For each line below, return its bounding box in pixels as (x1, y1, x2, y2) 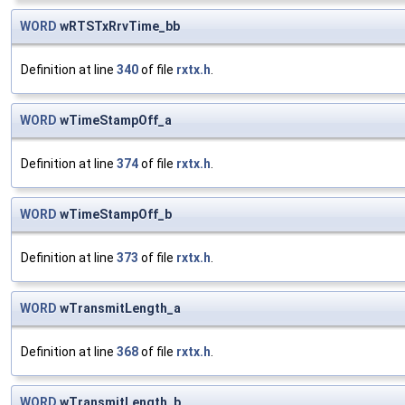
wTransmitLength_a (57, 301, 181, 316)
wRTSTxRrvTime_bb (57, 19, 180, 34)
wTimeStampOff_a (57, 113, 172, 128)
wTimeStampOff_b (57, 207, 172, 222)
